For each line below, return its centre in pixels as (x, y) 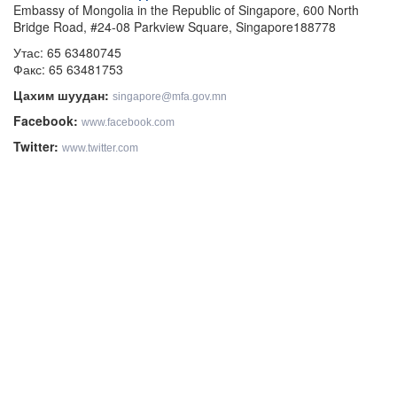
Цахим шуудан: (61, 95)
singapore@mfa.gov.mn (170, 97)
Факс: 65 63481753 (68, 70)
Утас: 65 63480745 (67, 53)
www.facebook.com (128, 123)
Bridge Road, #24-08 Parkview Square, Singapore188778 (175, 27)
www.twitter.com (100, 148)
